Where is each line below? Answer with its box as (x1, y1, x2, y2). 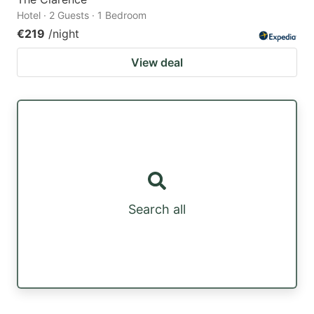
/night (48, 26, 79, 41)
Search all (128, 202, 186, 217)
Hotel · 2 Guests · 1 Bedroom (17, 8, 146, 21)
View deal (131, 55, 183, 69)
